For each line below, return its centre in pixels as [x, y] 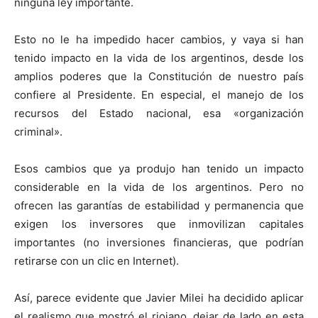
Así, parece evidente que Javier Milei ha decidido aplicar [159, 298]
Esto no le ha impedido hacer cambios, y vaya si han [159, 40]
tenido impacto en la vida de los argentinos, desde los [159, 58]
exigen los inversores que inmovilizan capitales [159, 224]
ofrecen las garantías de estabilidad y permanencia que [159, 206]
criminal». [38, 132]
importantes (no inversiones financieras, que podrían [159, 243]
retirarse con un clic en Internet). [97, 261]
